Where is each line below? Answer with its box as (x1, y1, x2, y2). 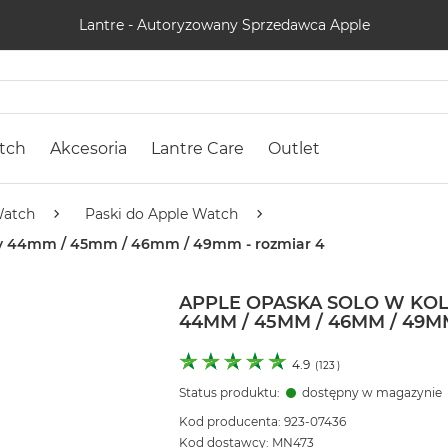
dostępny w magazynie (301, 385, 442, 401)
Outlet (268, 139, 320, 158)
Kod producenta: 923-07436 (178, 414, 346, 430)
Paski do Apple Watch (85, 205, 238, 224)
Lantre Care (151, 139, 244, 158)
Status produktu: (178, 385, 283, 401)
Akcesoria (50, 139, 127, 158)
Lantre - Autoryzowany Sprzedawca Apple (78, 15, 370, 34)
